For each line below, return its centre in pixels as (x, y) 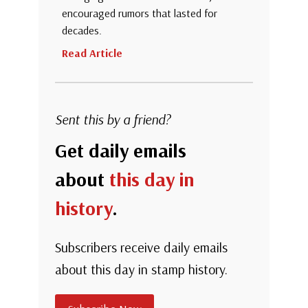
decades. (82, 31)
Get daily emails (121, 151)
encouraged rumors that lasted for (140, 13)
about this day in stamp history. (141, 269)
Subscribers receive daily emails (141, 247)
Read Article (92, 53)
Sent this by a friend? (113, 120)
